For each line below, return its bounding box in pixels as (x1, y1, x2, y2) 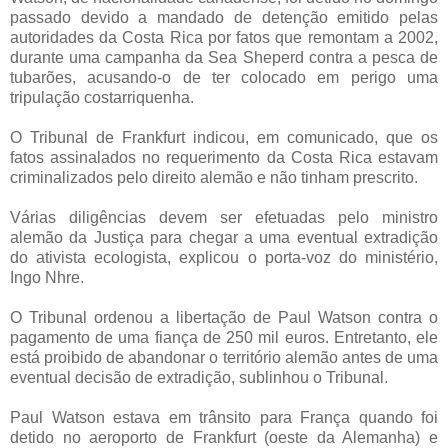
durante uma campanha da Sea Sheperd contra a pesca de (10, 48, 438, 66)
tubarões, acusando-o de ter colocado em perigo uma (10, 68, 438, 86)
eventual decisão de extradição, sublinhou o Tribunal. (10, 368, 388, 386)
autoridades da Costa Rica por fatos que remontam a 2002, (10, 28, 438, 46)
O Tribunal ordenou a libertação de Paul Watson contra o (10, 308, 438, 326)
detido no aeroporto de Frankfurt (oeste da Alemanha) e (10, 428, 438, 446)
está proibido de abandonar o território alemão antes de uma (10, 348, 438, 366)
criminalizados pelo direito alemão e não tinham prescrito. (10, 168, 418, 186)
